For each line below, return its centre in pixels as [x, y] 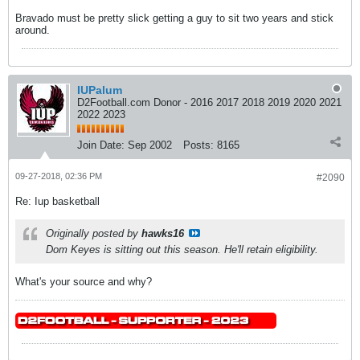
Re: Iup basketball [57, 201]
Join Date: [101, 145]
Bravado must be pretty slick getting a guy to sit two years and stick [174, 18]
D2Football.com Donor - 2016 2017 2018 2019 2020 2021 [209, 102]
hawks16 [163, 233]
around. [33, 30]
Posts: [198, 145]
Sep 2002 [150, 145]
